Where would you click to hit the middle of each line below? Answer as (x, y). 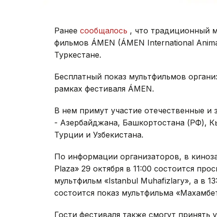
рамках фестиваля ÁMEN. (104, 88)
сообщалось (104, 30)
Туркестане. (78, 54)
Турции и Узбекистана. (99, 134)
